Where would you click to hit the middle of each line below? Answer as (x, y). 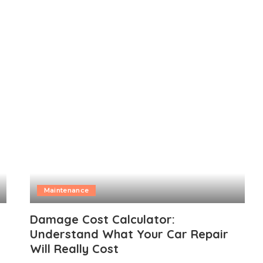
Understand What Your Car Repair (129, 234)
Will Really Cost (74, 249)
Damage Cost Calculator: (102, 220)
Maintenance (66, 190)
